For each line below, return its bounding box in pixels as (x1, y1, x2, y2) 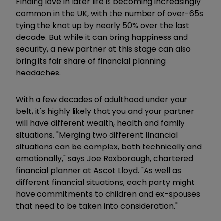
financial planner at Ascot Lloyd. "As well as (16, 164, 181, 176)
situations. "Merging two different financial (16, 129, 178, 141)
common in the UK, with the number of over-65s (16, 7, 203, 19)
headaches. (16, 67, 61, 78)
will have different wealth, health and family (16, 117, 184, 129)
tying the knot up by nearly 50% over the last (16, 19, 189, 31)
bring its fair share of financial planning (16, 55, 166, 67)
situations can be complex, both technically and (16, 141, 202, 152)
